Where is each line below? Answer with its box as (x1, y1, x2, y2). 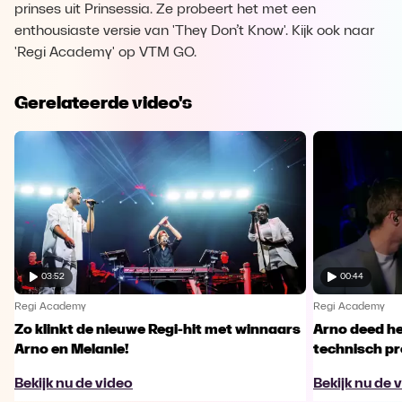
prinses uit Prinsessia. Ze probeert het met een (14, 3, 316, 17)
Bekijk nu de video (14, 376, 133, 391)
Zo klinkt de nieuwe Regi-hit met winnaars (14, 322, 301, 337)
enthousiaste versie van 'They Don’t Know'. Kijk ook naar (14, 24, 374, 39)
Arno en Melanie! (14, 342, 129, 357)
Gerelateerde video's (14, 92, 192, 113)
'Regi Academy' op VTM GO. (14, 46, 197, 60)
